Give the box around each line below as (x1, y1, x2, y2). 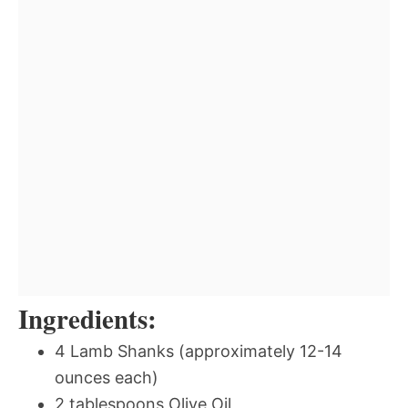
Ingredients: (18, 299, 157, 338)
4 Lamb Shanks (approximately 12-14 (55, 341, 342, 361)
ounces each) (55, 367, 158, 387)
